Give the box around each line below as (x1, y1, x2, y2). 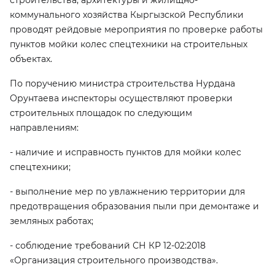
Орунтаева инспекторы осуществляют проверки (10, 93, 233, 104)
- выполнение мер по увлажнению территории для (10, 186, 245, 197)
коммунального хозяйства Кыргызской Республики (10, 9, 244, 20)
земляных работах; (10, 215, 93, 227)
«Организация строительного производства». (10, 255, 218, 266)
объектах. (10, 53, 52, 64)
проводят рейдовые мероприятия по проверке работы (10, 24, 263, 35)
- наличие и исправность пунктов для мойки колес (10, 147, 241, 158)
